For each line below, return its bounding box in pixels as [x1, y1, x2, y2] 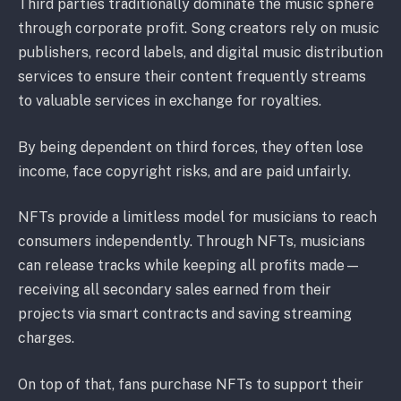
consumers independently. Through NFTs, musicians [18, 233, 365, 251]
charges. [18, 329, 74, 347]
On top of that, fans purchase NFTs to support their [18, 375, 363, 393]
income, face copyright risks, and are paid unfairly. [18, 162, 351, 180]
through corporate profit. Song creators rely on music [18, 20, 380, 38]
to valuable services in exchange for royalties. [18, 92, 321, 110]
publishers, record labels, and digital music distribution [18, 44, 383, 62]
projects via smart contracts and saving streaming [18, 305, 352, 323]
